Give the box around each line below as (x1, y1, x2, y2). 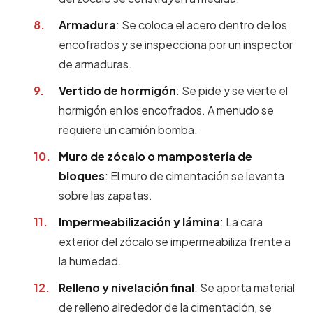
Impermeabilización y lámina (59, 214, 220, 229)
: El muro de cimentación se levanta (105, 168, 284, 183)
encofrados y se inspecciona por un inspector (59, 37, 293, 52)
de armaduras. (59, 57, 132, 71)
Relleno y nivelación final (59, 280, 194, 295)
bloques (59, 168, 105, 183)
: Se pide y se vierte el (176, 83, 288, 98)
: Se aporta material (194, 280, 295, 295)
